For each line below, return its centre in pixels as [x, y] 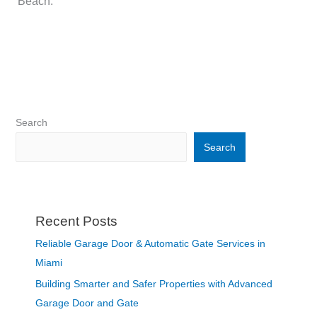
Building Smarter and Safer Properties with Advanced [154, 284]
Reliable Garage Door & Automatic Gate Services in [150, 243]
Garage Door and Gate [87, 304]
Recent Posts [76, 221]
